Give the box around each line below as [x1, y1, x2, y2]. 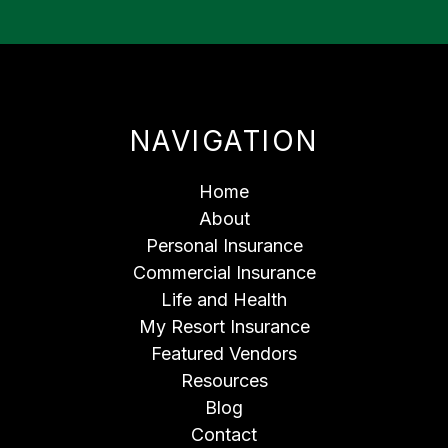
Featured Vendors [151, 342, 297, 364]
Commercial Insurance [132, 261, 316, 283]
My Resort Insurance [138, 315, 310, 337]
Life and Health [161, 288, 287, 310]
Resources [180, 369, 268, 391]
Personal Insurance [145, 234, 303, 256]
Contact [191, 423, 257, 445]
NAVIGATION [129, 123, 319, 158]
